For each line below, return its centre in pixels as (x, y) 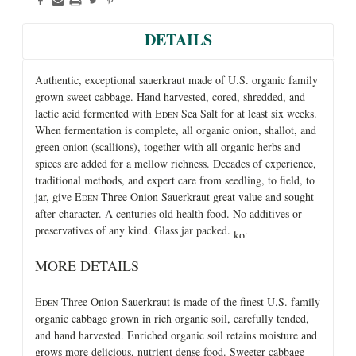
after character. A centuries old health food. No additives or (168, 213)
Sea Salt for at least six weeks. (248, 113)
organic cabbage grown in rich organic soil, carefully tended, (172, 318)
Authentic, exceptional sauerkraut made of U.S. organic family (176, 79)
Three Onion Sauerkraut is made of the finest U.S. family (189, 301)
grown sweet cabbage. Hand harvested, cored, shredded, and (170, 96)
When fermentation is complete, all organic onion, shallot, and (176, 130)
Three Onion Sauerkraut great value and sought (206, 196)
